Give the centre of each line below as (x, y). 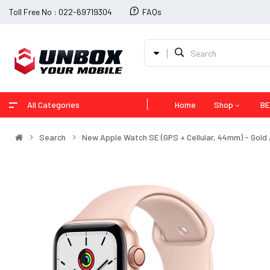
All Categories (53, 105)
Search (52, 137)
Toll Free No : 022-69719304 (61, 12)
